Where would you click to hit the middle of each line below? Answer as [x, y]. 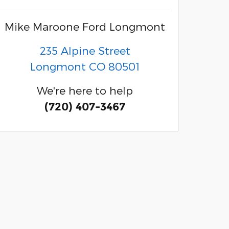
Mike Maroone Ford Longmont [85, 26]
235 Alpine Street [85, 50]
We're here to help [85, 90]
